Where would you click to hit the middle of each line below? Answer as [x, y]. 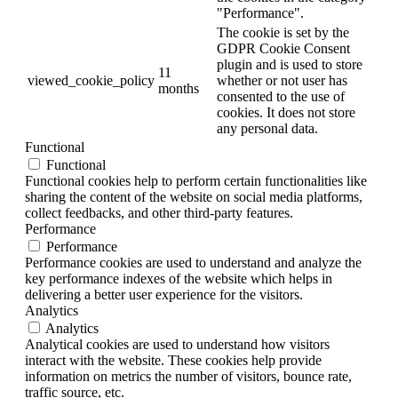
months [179, 88]
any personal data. [267, 128]
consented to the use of [281, 96]
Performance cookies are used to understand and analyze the [193, 262]
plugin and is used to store [290, 64]
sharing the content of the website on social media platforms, [194, 196]
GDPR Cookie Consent [283, 48]
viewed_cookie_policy [91, 80]
